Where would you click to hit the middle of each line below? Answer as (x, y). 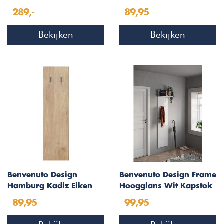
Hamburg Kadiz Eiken (50, 186)
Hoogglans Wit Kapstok (166, 186)
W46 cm (23, 6)
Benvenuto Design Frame (168, 175)
